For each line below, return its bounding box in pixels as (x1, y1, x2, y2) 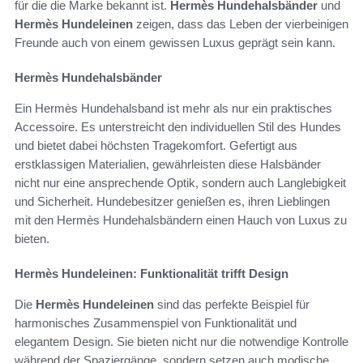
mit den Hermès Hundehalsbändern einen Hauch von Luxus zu (15, 213, 347, 228)
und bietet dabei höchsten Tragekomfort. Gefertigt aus (15, 139, 297, 153)
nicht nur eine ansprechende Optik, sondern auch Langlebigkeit (15, 176, 346, 190)
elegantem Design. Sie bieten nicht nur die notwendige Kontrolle (15, 335, 348, 349)
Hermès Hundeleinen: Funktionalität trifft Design (15, 267, 288, 281)
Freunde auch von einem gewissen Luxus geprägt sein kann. (15, 36, 335, 50)
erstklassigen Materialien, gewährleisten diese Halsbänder (15, 157, 321, 172)
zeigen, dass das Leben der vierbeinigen (133, 17, 348, 32)
